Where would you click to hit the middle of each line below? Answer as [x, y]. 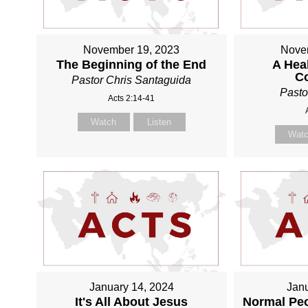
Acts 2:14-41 [132, 98]
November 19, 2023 [132, 49]
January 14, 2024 [131, 287]
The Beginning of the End [132, 64]
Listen [159, 122]
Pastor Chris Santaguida [132, 80]
